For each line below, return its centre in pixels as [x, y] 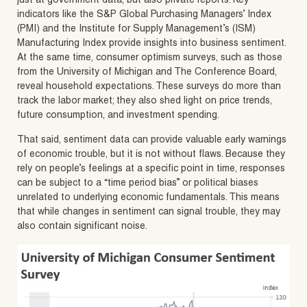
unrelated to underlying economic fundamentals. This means [148, 198]
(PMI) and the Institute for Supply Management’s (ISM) [136, 30]
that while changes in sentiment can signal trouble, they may [149, 213]
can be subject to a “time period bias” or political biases [138, 184]
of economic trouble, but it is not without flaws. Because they [151, 155]
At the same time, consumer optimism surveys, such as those [150, 59]
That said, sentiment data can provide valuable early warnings [152, 141]
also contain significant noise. [82, 227]
